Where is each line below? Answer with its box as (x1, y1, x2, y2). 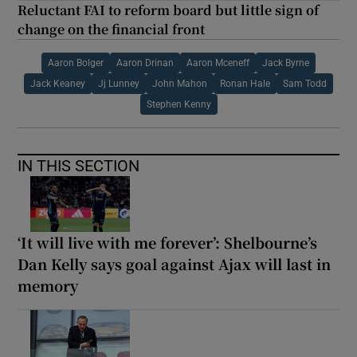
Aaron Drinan (116, 57, 174, 68)
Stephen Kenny (146, 99, 211, 109)
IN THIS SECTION (18, 157, 140, 174)
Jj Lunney (98, 78, 139, 88)
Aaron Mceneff (186, 57, 249, 68)
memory (18, 274, 79, 296)
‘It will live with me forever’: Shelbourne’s (18, 231, 318, 253)
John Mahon (152, 78, 207, 88)
